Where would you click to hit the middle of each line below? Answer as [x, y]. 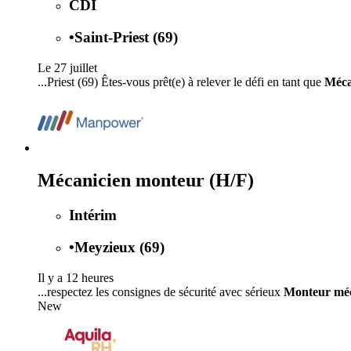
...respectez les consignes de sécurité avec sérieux [161, 291]
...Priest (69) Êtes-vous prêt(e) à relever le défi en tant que [181, 81]
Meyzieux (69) [119, 248]
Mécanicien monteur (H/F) [146, 181]
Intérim [93, 215]
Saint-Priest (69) [126, 37]
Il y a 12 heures [76, 277]
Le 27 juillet [67, 67]
